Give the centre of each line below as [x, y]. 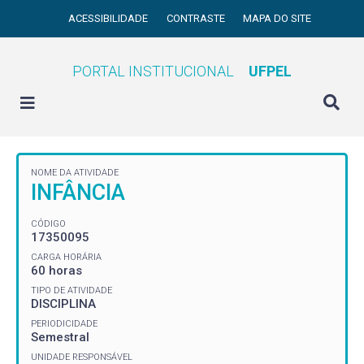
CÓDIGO [48, 223]
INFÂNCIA [78, 193]
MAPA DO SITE [277, 18]
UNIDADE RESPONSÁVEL [82, 357]
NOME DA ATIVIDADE [75, 173]
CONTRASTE [197, 18]
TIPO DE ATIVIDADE [71, 290]
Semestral [60, 337]
